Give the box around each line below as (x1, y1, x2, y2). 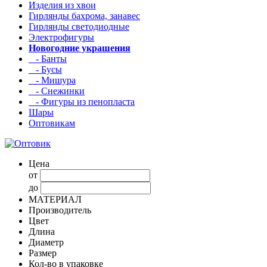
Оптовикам (29, 117, 75, 128)
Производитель (29, 204, 91, 215)
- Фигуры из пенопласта (29, 96, 135, 107)
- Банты (29, 53, 67, 64)
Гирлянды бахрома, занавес (29, 10, 140, 21)
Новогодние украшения (29, 42, 131, 53)
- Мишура (29, 74, 76, 85)
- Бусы (29, 64, 62, 74)
